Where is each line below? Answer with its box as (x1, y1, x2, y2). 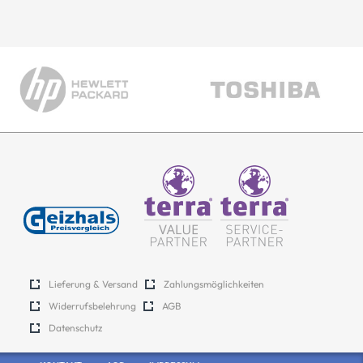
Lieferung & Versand (49, 278, 138, 290)
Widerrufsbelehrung (49, 300, 136, 312)
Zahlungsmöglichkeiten (164, 278, 264, 290)
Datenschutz (49, 322, 102, 334)
